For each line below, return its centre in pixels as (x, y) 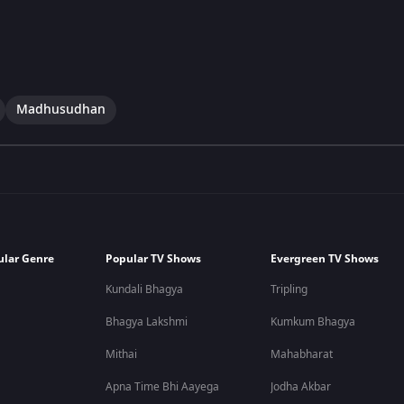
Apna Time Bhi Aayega (163, 387)
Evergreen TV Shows (325, 259)
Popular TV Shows (154, 259)
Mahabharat (302, 354)
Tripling (289, 289)
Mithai (122, 354)
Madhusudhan (61, 109)
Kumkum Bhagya (313, 322)
